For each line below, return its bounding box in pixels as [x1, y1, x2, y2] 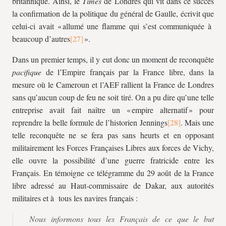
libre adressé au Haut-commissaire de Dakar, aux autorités [12, 180, 214, 191]
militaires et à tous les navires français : [12, 193, 138, 203]
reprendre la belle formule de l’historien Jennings [12, 117, 167, 128]
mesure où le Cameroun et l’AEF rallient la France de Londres [12, 79, 214, 90]
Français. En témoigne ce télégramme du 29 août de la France [12, 167, 214, 178]
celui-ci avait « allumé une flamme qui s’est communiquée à [12, 21, 214, 31]
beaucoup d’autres [12, 33, 70, 44]
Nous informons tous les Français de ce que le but [29, 213, 214, 224]
